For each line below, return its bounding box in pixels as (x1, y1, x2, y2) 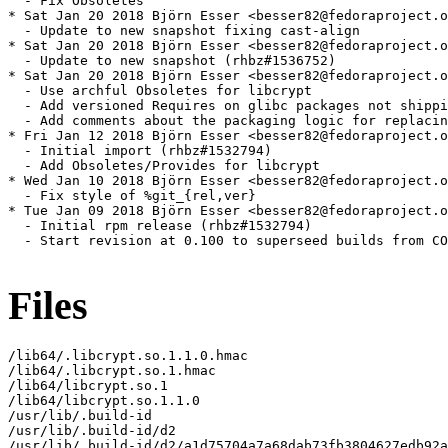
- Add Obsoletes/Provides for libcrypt (8, 158, 320, 174)
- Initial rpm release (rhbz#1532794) (8, 218, 312, 234)
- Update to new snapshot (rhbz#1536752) (8, 53, 336, 69)
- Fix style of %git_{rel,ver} (8, 188, 256, 204)
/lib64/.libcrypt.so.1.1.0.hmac (8, 347, 248, 363)
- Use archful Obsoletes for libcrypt (8, 83, 312, 99)
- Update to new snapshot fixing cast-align (8, 23, 360, 39)
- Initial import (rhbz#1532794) (8, 143, 272, 159)
